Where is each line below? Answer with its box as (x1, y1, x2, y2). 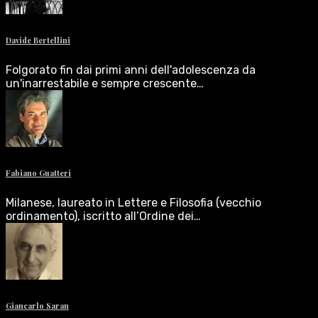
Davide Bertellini (6, 34, 70, 45)
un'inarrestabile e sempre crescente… (6, 76, 204, 90)
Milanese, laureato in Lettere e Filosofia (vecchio (6, 195, 261, 209)
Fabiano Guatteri (6, 167, 71, 178)
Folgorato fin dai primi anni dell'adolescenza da (6, 62, 256, 77)
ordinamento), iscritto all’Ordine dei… (6, 209, 201, 223)
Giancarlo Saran (6, 300, 69, 311)
